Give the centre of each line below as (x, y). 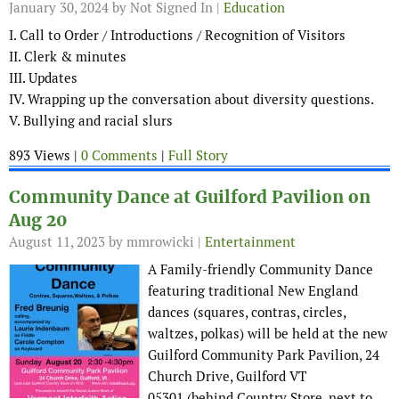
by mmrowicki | (155, 242)
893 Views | (45, 156)
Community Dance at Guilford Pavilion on (190, 198)
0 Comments (119, 156)
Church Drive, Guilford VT (227, 377)
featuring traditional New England (253, 291)
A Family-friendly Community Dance (261, 270)
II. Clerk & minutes (68, 57)
